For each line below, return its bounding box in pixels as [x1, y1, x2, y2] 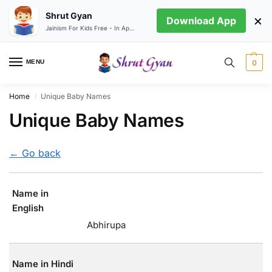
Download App [166, 15, 236, 27]
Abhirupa [87, 219, 126, 231]
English [12, 202, 44, 214]
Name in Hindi [12, 258, 73, 270]
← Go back [9, 147, 61, 159]
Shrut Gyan [46, 10, 92, 21]
